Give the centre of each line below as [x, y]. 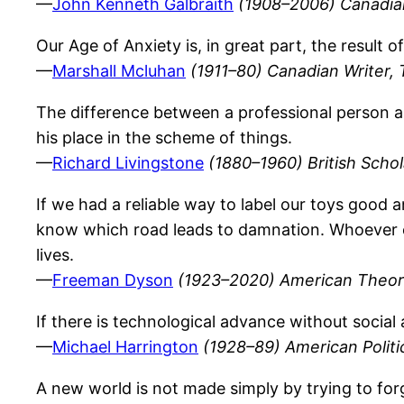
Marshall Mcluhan [119, 71]
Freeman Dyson [113, 280]
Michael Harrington [125, 347]
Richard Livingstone [128, 163]
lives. [55, 255]
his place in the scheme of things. [164, 138]
